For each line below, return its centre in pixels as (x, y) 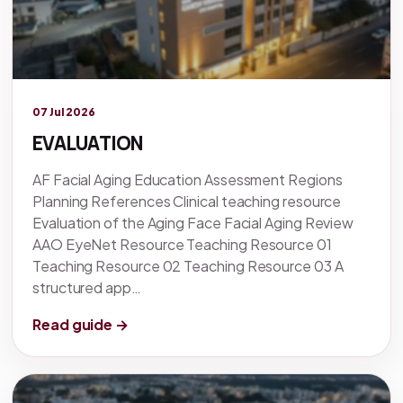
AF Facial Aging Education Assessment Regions (188, 180)
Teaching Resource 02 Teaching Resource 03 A (188, 266)
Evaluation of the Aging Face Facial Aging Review (193, 223)
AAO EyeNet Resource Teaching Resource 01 (182, 245)
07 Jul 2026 (64, 112)
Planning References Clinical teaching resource (187, 201)
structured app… (87, 288)
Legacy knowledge (76, 91)
